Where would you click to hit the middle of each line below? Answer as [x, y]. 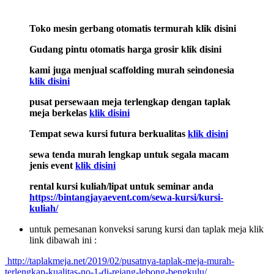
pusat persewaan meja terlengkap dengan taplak [130, 102]
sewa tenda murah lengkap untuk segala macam [129, 154]
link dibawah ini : [63, 240]
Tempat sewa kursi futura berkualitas [109, 133]
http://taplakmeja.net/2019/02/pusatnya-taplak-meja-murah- [120, 261]
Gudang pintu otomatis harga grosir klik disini [125, 49]
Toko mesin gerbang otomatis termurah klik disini [133, 28]
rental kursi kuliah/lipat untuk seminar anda [121, 186]
